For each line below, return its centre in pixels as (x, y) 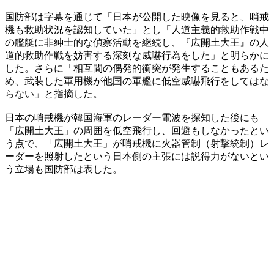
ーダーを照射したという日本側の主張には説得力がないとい (137, 156)
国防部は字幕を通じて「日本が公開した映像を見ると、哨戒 (137, 17)
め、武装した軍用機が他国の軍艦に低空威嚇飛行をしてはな (137, 81)
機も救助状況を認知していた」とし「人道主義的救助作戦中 (137, 29)
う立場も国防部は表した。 (64, 169)
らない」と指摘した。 (54, 94)
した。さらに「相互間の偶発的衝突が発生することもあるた (137, 68)
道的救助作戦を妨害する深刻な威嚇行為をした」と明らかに (137, 55)
